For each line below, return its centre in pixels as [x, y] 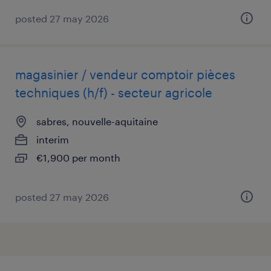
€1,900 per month [78, 158]
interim [53, 139]
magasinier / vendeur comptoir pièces [125, 74]
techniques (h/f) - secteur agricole [114, 93]
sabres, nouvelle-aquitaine [97, 121]
